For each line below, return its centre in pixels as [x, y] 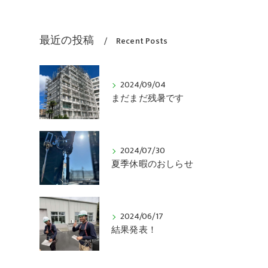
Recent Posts [142, 41]
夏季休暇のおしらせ [152, 165]
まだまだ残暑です [148, 99]
